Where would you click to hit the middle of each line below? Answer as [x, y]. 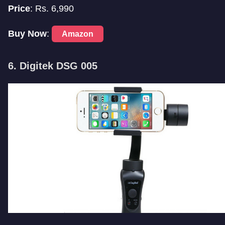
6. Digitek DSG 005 [53, 66]
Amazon [78, 34]
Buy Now [27, 34]
